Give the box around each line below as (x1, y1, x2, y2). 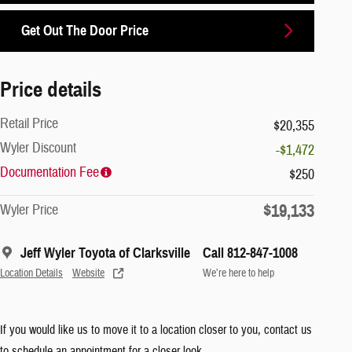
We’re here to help (203, 266, 274, 280)
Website (72, 266, 104, 280)
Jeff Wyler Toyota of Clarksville (20, 244, 190, 262)
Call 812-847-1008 (203, 244, 298, 262)
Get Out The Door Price (21, 21, 148, 39)
